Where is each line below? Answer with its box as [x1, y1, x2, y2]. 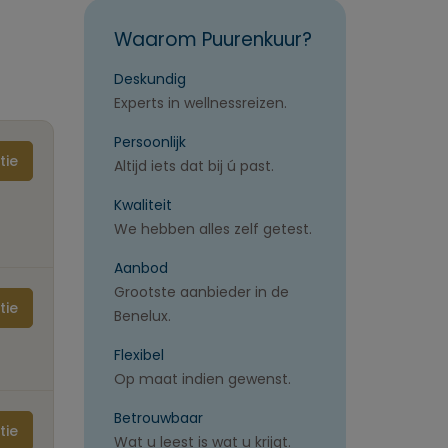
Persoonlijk [113, 132, 186, 152]
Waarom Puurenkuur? [113, 26, 312, 53]
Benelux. [113, 306, 171, 326]
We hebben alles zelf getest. [113, 219, 312, 239]
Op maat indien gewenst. [113, 369, 291, 389]
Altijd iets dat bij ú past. [113, 156, 274, 176]
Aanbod [113, 258, 168, 278]
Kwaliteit [113, 195, 172, 215]
